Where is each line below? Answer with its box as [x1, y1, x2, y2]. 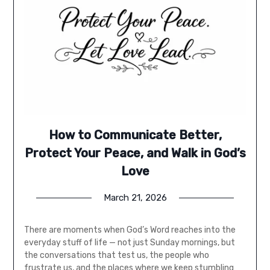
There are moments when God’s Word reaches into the [24, 225, 236, 236]
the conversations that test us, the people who [24, 250, 209, 261]
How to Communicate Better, [48, 128, 222, 143]
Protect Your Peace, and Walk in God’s [24, 146, 246, 161]
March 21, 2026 [103, 192, 167, 204]
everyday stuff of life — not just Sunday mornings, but [24, 237, 235, 248]
